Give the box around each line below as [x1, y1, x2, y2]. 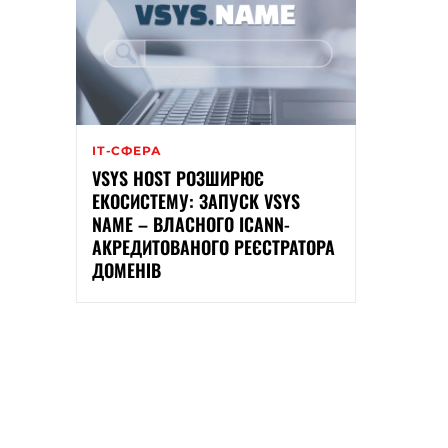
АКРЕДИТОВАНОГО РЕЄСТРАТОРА [92, 234, 335, 261]
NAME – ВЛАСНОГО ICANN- [92, 211, 290, 238]
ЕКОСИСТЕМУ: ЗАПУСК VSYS [92, 188, 300, 215]
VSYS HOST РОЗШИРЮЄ [92, 165, 264, 192]
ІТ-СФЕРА [92, 143, 162, 159]
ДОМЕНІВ [92, 257, 161, 284]
